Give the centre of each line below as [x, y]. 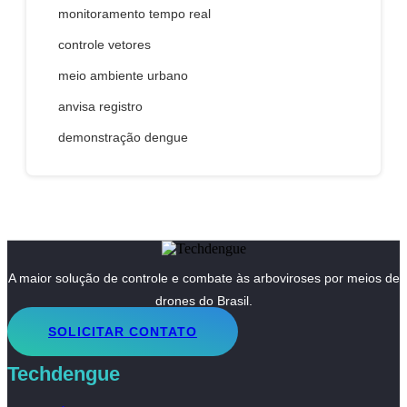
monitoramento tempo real [134, 13]
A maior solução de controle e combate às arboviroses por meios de [203, 278]
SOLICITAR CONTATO [123, 331]
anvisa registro [100, 106]
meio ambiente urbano [123, 75]
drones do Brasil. [203, 301]
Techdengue [64, 374]
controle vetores [104, 44]
